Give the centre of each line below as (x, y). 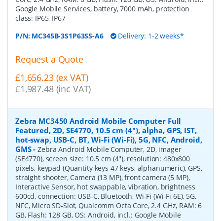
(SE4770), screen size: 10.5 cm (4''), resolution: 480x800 (103, 159)
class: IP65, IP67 (40, 18)
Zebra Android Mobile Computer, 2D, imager (110, 149)
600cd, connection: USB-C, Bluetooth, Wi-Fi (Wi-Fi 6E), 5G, (106, 196)
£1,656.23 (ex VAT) (52, 78)
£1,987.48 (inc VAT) (53, 89)
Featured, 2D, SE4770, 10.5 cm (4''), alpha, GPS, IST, (106, 130)
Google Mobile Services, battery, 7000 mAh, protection (102, 9)
